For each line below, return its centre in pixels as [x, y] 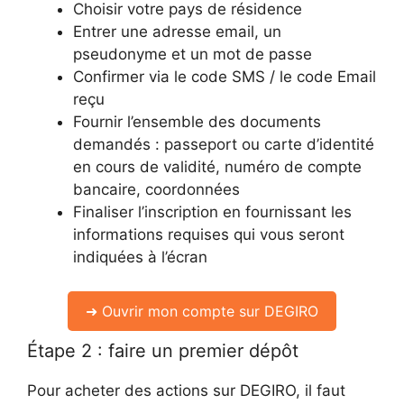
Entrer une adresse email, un [177, 31]
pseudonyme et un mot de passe [193, 54]
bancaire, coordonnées [156, 189]
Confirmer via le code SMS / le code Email [225, 76]
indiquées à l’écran [140, 257]
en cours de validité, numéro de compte [217, 166]
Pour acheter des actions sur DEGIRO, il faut [186, 390]
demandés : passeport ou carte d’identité [224, 144]
